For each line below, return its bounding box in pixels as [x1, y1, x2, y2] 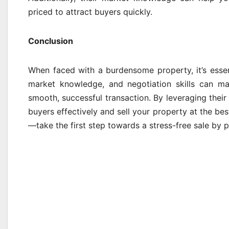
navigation [28, 195, 110, 215]
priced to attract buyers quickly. [28, 7, 152, 17]
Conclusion [28, 36, 73, 46]
